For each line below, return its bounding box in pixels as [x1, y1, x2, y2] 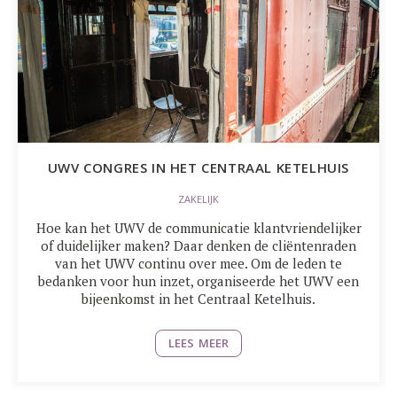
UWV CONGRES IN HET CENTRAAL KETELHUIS [47, 159, 350, 176]
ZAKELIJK [178, 192, 219, 206]
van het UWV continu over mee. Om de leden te [55, 254, 342, 272]
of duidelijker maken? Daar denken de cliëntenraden [41, 237, 356, 254]
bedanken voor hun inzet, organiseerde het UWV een [38, 272, 359, 290]
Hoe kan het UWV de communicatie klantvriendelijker [35, 219, 362, 237]
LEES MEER [168, 335, 229, 351]
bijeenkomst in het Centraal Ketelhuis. [82, 290, 315, 307]
